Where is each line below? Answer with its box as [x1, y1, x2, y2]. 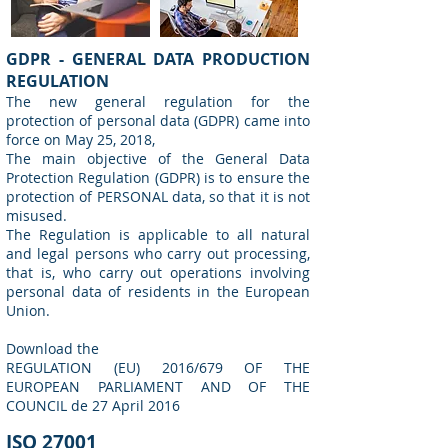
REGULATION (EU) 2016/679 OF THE [6, 358, 310, 377]
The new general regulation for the [6, 92, 310, 111]
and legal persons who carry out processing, [6, 244, 310, 263]
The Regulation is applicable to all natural [6, 225, 310, 244]
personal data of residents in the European [6, 282, 310, 301]
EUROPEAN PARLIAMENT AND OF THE [6, 377, 310, 396]
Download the [6, 339, 103, 358]
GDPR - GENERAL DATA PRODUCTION [6, 48, 310, 70]
